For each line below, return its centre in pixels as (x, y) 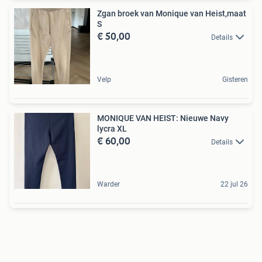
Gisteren (235, 80)
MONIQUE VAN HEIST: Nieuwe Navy (163, 118)
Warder (108, 184)
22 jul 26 (234, 184)
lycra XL (112, 129)
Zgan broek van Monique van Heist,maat (172, 13)
